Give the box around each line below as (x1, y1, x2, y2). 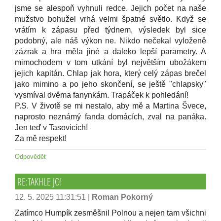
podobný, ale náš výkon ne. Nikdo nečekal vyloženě (15, 37, 206, 45)
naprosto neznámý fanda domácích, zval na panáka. (15, 112, 206, 121)
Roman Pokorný (92, 193, 153, 201)
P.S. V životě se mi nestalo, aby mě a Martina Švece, (15, 102, 206, 110)
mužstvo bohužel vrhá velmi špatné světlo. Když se (15, 15, 206, 23)
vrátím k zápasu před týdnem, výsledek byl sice (15, 26, 206, 34)
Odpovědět (15, 153, 46, 160)
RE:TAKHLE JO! (17, 175, 62, 188)
